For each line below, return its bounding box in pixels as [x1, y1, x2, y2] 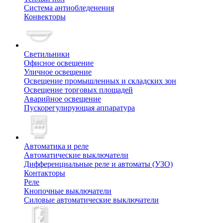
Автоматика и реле [24, 142, 89, 151]
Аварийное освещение [24, 95, 101, 104]
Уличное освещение [24, 68, 92, 77]
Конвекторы [24, 12, 66, 21]
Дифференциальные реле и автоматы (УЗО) [24, 160, 173, 169]
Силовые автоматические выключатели [24, 196, 159, 205]
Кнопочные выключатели [24, 187, 111, 196]
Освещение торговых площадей [24, 86, 133, 95]
